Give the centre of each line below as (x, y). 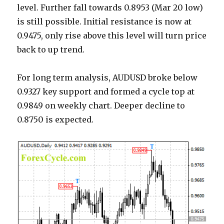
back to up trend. (51, 50)
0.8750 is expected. (55, 120)
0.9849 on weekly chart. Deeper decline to (101, 106)
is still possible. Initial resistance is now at (104, 22)
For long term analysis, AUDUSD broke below (107, 78)
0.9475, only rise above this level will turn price (112, 36)
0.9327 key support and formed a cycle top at (106, 92)
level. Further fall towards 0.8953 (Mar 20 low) (110, 8)
